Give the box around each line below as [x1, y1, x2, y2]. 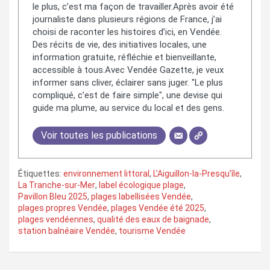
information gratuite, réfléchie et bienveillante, [32, 51, 216, 63]
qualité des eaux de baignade [97, 215, 209, 225]
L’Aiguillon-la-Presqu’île [153, 169, 240, 179]
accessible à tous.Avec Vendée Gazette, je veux [32, 64, 224, 75]
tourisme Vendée [119, 226, 186, 236]
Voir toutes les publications [40, 129, 157, 141]
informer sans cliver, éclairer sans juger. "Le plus [32, 77, 223, 88]
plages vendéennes [18, 215, 93, 225]
